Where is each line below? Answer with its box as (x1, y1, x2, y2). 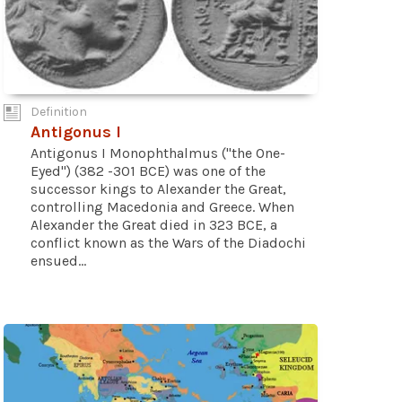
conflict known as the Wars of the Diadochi (31, 234, 306, 252)
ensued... (31, 252, 86, 270)
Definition (31, 104, 87, 120)
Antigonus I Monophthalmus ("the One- (31, 144, 285, 162)
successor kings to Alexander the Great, (31, 180, 286, 198)
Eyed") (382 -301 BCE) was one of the (31, 162, 266, 180)
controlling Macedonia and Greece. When (31, 198, 294, 216)
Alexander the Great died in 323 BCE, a (31, 216, 277, 234)
